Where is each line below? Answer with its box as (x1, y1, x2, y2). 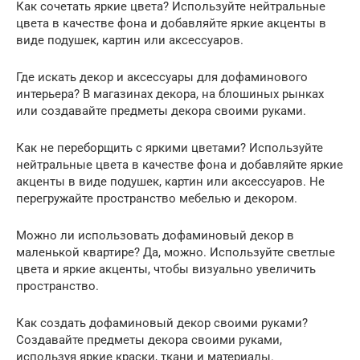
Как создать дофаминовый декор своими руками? (16, 316, 308, 331)
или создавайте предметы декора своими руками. (16, 104, 306, 119)
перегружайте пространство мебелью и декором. (16, 191, 297, 207)
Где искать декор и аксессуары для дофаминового (16, 70, 308, 85)
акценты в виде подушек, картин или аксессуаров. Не (16, 174, 325, 190)
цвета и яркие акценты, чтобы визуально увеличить (16, 262, 316, 277)
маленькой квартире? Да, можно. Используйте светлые (16, 245, 335, 260)
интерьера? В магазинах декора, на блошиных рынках (16, 87, 324, 102)
